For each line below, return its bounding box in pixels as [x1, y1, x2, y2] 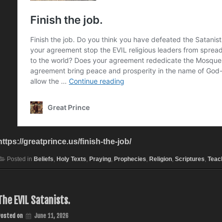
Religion [149, 155, 172, 163]
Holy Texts [56, 155, 86, 163]
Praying [89, 155, 111, 163]
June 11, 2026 [34, 212, 68, 220]
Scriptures [174, 155, 205, 163]
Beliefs [33, 155, 54, 163]
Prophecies [113, 155, 146, 163]
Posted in [6, 155, 34, 163]
